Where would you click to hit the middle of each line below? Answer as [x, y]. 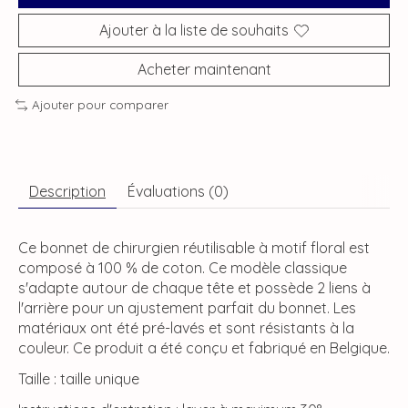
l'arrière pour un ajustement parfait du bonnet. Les [187, 308]
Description [67, 192]
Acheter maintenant [204, 70]
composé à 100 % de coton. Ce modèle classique [183, 268]
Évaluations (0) [178, 192]
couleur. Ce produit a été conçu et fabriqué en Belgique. [204, 348]
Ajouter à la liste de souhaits [194, 31]
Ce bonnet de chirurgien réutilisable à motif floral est [194, 248]
